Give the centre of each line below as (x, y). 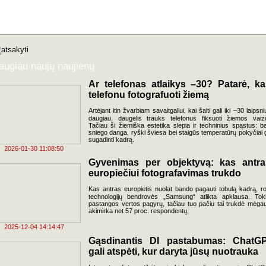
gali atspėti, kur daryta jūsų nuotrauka (173, 251)
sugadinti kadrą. (111, 140)
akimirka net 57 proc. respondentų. (139, 211)
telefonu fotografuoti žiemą (149, 95)
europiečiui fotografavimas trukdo (165, 173)
